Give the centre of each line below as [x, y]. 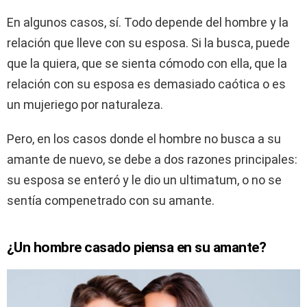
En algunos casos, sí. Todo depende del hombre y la [148, 22]
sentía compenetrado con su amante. [111, 200]
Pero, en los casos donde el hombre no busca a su [144, 138]
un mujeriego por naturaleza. [85, 104]
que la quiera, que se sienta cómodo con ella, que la [147, 63]
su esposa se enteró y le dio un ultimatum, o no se [144, 180]
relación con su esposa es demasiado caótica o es [146, 84]
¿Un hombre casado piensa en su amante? [137, 247]
